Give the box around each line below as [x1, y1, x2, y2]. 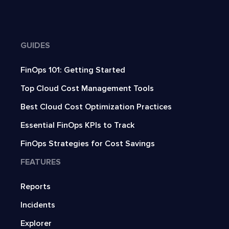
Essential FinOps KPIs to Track [20, 120, 134, 130]
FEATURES [20, 156, 61, 167]
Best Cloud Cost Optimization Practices [20, 101, 172, 112]
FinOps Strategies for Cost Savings [20, 138, 155, 149]
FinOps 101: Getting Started [20, 64, 125, 75]
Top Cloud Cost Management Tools [20, 83, 154, 94]
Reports [20, 181, 51, 192]
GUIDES [20, 40, 50, 51]
